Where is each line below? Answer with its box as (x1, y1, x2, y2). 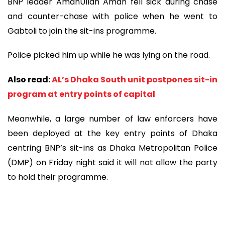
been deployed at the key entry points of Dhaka (8, 127, 217, 139)
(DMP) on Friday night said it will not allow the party (8, 156, 217, 168)
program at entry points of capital (8, 88, 157, 100)
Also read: (8, 73, 52, 85)
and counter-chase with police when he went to (8, 10, 217, 22)
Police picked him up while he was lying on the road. (8, 49, 210, 61)
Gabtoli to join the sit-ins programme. (8, 25, 156, 37)
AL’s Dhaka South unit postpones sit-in (52, 73, 217, 85)
